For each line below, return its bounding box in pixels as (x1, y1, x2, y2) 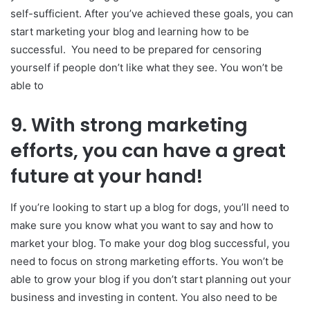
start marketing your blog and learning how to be (10, 25, 249, 39)
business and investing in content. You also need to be (10, 290, 277, 304)
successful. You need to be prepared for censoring (10, 43, 262, 57)
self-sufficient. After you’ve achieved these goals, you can (10, 7, 293, 21)
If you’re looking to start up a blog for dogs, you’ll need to (10, 200, 289, 214)
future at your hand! (10, 163, 203, 190)
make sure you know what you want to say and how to (10, 218, 273, 232)
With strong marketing (31, 112, 248, 138)
